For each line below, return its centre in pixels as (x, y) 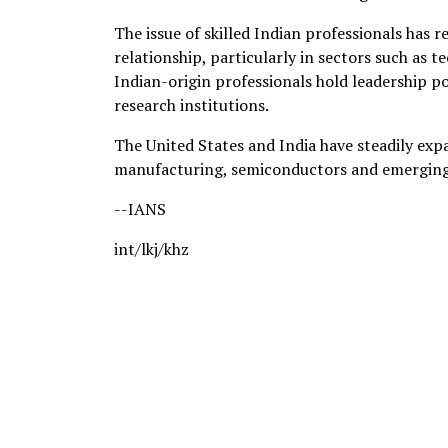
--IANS (140, 209)
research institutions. (191, 105)
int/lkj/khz (151, 249)
